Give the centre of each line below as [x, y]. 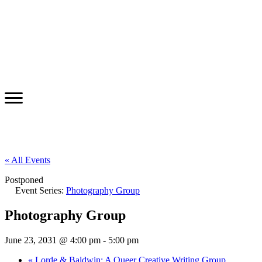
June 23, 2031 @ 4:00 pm [53, 240]
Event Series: [41, 190]
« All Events [27, 160]
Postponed [24, 180]
